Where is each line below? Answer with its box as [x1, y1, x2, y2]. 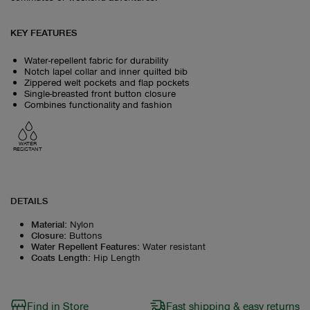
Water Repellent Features [31, 239, 137, 252]
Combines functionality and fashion [24, 98, 172, 110]
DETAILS [10, 194, 48, 206]
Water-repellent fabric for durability [24, 53, 168, 66]
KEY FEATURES [10, 26, 77, 38]
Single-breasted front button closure [24, 86, 176, 99]
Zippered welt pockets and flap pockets [24, 75, 190, 88]
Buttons [69, 228, 102, 241]
